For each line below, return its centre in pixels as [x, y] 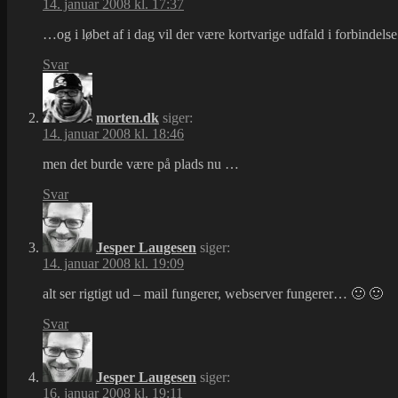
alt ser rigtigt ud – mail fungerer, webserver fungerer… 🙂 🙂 [213, 294]
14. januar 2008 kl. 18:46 [113, 134]
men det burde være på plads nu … [141, 164]
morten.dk [127, 118]
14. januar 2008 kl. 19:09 [113, 264]
